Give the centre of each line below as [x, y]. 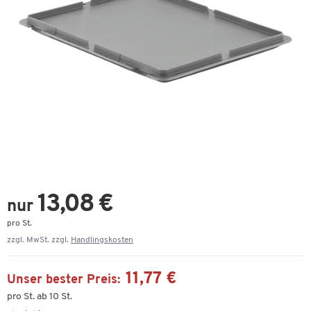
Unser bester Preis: [64, 280]
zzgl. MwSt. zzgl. [39, 240]
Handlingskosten [102, 240]
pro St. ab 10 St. [40, 297]
